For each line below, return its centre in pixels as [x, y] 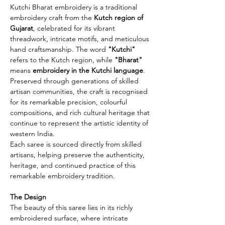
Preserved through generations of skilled [74, 81]
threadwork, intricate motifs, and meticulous [80, 38]
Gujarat [22, 28]
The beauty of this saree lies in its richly [71, 207]
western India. [32, 133]
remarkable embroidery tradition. [63, 176]
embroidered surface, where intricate [69, 218]
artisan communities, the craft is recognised [79, 91]
